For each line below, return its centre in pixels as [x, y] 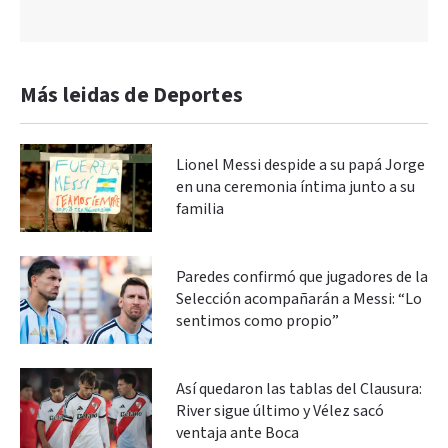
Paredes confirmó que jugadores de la [302, 277]
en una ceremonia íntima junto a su [295, 187]
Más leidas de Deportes [131, 95]
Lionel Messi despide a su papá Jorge [300, 165]
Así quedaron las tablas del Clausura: [299, 389]
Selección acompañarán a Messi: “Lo [299, 299]
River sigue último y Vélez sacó [280, 411]
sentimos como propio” [257, 321]
